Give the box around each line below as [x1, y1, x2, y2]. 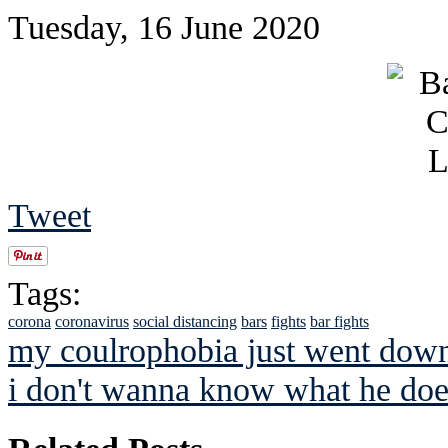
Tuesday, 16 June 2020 [8, 7, 320, 46]
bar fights [310, 312, 369, 330]
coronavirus [55, 312, 129, 330]
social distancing [133, 312, 237, 330]
